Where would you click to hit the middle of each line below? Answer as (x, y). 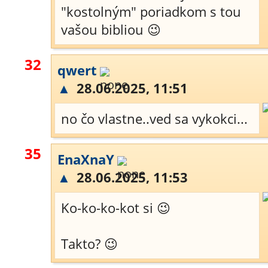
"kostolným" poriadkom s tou (151, 11)
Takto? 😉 (89, 243)
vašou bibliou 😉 (111, 29)
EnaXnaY (86, 159)
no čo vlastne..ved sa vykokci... (154, 118)
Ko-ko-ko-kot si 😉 (116, 208)
